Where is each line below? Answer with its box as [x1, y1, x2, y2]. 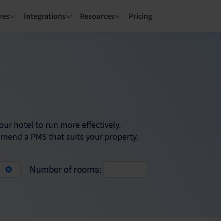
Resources [80, 11, 114, 22]
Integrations [24, 11, 66, 22]
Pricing [129, 11, 152, 22]
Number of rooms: [30, 164, 103, 175]
